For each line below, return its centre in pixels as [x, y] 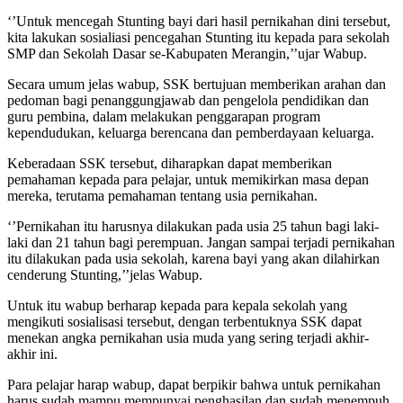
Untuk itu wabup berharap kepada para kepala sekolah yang [177, 305]
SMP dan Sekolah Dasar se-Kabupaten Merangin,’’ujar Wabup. [187, 53]
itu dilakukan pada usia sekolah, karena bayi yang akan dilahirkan [193, 258]
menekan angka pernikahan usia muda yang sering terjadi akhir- [188, 337]
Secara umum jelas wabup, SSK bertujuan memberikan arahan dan [197, 84]
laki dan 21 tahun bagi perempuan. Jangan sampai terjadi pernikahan [201, 242]
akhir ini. [32, 354]
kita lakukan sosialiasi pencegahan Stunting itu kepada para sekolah [198, 37]
